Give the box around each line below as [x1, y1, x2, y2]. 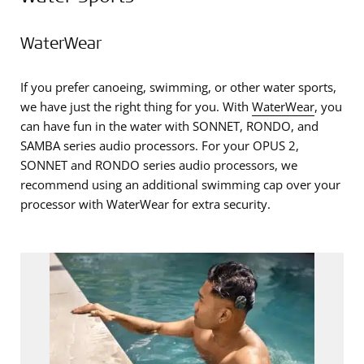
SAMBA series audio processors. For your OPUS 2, [20, 137, 299, 154]
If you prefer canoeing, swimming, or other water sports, [20, 79, 336, 96]
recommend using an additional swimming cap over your [20, 176, 340, 193]
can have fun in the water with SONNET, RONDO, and [20, 118, 318, 135]
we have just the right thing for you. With [20, 98, 252, 115]
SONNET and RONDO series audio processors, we [20, 157, 297, 174]
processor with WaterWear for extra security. [20, 196, 271, 213]
